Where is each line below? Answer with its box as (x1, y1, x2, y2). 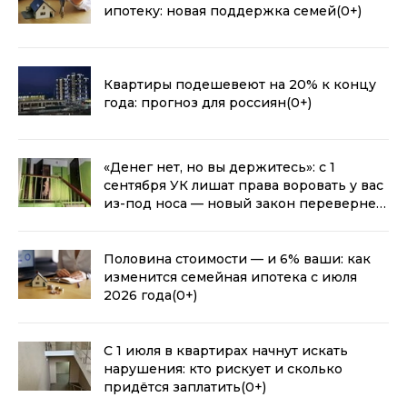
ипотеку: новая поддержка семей (104, 2, 336, 19)
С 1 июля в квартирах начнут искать (104, 342, 348, 359)
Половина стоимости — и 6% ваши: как (104, 250, 371, 267)
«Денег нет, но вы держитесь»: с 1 (104, 158, 335, 175)
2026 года (104, 286, 172, 303)
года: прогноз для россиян (104, 94, 286, 111)
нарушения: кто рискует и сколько (104, 360, 342, 377)
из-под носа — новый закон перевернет (104, 194, 382, 212)
